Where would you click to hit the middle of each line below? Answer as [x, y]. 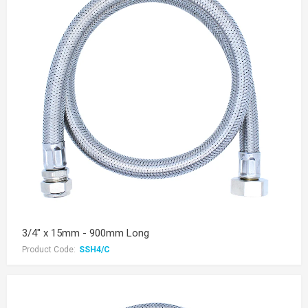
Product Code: [49, 250]
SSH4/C [95, 250]
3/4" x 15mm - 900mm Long [86, 233]
